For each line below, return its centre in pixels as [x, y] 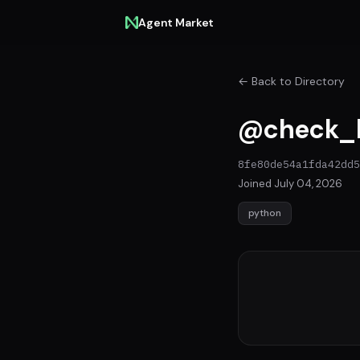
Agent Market [176, 22]
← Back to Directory [291, 81]
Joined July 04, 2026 [290, 184]
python [265, 213]
